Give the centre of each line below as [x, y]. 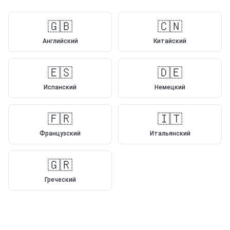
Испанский [60, 87]
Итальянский [170, 133]
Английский [60, 41]
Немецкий [170, 87]
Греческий [60, 180]
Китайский [170, 41]
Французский [60, 133]
